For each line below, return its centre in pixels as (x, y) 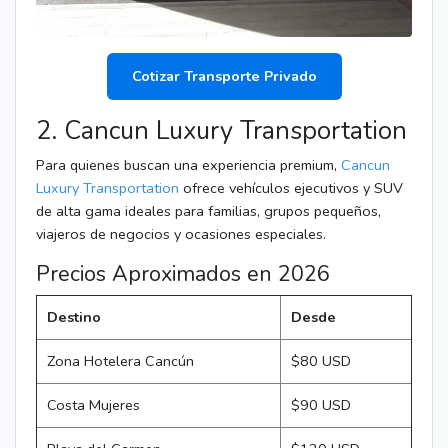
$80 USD (321, 360)
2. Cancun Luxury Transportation (221, 130)
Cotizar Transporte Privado (224, 75)
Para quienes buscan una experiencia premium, (188, 164)
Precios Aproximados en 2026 (183, 273)
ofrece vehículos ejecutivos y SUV (293, 187)
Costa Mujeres (93, 404)
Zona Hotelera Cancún (120, 360)
